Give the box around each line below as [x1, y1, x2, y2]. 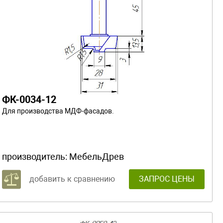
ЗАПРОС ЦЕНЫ [139, 174, 195, 184]
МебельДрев [69, 151, 124, 162]
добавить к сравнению [29, 174, 115, 184]
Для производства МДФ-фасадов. [2, 107, 114, 115]
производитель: [2, 151, 69, 162]
